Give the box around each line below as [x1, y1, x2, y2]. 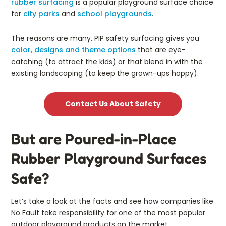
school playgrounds [77, 8, 152, 19]
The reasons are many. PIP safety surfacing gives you [11, 33, 199, 43]
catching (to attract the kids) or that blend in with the [11, 56, 203, 67]
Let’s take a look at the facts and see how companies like [11, 196, 213, 206]
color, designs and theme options [11, 44, 136, 55]
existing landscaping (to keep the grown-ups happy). [11, 68, 199, 78]
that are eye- [136, 44, 186, 55]
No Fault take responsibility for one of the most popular [11, 207, 205, 218]
